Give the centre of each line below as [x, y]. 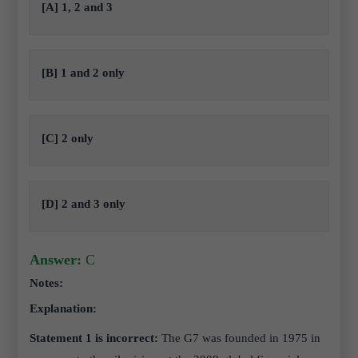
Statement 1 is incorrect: [94, 338]
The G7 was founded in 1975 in [240, 338]
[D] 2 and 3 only [84, 204]
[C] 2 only [68, 138]
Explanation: [64, 308]
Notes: [47, 283]
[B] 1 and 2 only [84, 73]
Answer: [56, 260]
